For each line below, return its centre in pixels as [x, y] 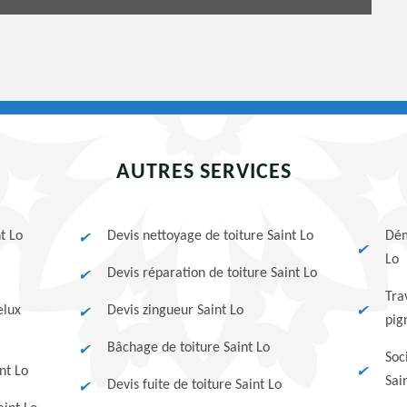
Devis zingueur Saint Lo [176, 311]
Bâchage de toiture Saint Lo [189, 348]
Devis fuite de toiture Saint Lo [195, 385]
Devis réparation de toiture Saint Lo [213, 273]
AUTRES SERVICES [203, 173]
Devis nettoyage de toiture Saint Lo [211, 236]
